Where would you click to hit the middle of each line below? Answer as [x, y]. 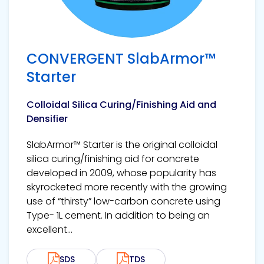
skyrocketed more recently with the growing [127, 187]
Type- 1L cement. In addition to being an [118, 216]
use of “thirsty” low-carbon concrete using [123, 202]
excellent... [49, 230]
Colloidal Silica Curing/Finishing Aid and [121, 105]
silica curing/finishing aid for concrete [113, 159]
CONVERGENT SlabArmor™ [121, 59]
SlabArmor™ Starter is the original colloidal [122, 145]
